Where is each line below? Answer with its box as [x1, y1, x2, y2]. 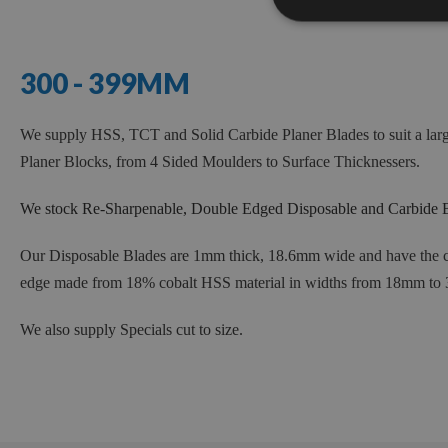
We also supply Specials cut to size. [20, 321, 243, 339]
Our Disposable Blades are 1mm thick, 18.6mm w [20, 247, 336, 265]
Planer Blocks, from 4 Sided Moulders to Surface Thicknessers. [20, 153, 420, 171]
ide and [336, 247, 386, 265]
